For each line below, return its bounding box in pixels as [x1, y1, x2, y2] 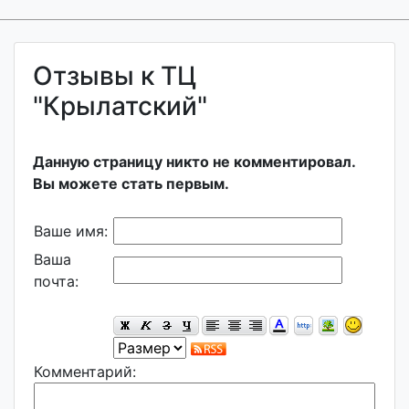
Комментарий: [34, 362, 136, 381]
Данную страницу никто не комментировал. [33, 152, 355, 171]
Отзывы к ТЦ [33, 60, 196, 91]
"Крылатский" [33, 90, 207, 121]
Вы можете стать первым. [33, 174, 229, 193]
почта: [34, 272, 79, 290]
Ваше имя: [34, 222, 108, 240]
